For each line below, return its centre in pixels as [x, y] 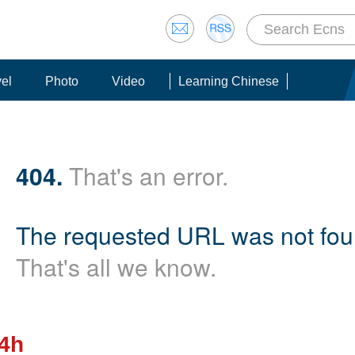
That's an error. [145, 176]
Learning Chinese [229, 81]
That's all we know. [116, 267]
